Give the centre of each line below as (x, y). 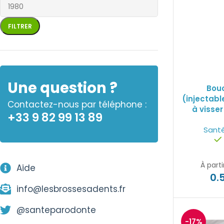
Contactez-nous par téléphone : (77, 104)
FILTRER (20, 26)
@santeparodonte (56, 210)
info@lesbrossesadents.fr (71, 189)
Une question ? (62, 88)
